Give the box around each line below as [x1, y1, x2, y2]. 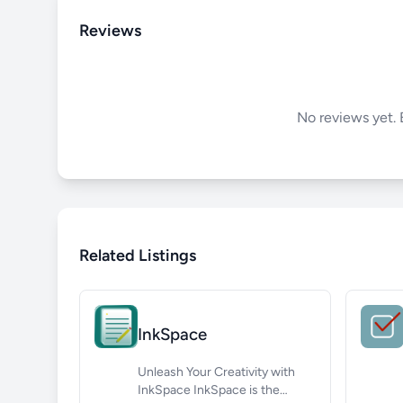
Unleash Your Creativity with [138, 364, 295, 381]
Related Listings [79, 245, 196, 265]
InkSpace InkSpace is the [138, 382, 193, 399]
